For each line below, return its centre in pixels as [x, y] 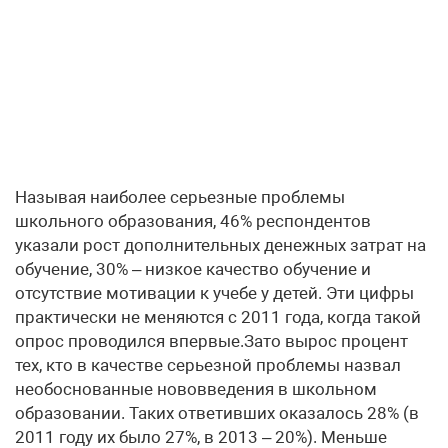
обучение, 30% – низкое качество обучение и [193, 269]
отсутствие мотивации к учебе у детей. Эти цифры [214, 293]
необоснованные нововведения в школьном [196, 389]
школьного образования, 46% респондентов [193, 221]
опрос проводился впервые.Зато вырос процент [211, 341]
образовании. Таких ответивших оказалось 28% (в [217, 413]
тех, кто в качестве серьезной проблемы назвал [208, 365]
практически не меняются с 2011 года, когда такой [218, 317]
